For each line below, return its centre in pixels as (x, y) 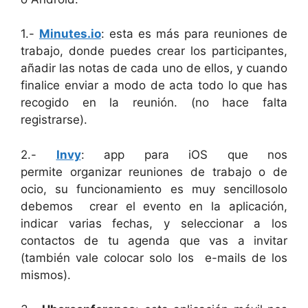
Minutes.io (70, 34)
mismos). (46, 275)
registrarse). (54, 120)
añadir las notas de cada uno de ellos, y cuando (154, 68)
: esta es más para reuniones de (194, 34)
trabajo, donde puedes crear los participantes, (154, 51)
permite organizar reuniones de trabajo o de (154, 172)
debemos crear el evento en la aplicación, (154, 206)
